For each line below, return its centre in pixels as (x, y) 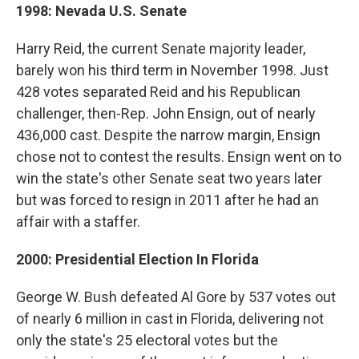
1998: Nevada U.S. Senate (101, 11)
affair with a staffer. (78, 222)
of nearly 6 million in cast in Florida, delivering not (170, 319)
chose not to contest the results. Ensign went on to (179, 157)
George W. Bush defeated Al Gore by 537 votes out (176, 297)
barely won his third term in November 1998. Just (172, 71)
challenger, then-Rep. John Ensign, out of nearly (166, 114)
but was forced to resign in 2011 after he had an (167, 200)
